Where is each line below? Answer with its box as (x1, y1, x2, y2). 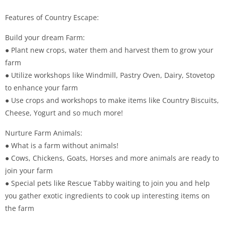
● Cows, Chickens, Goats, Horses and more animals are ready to (5, 153, 219, 163)
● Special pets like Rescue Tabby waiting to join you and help (5, 178, 210, 188)
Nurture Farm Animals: (5, 128, 82, 138)
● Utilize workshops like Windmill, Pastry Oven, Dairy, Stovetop (5, 70, 215, 80)
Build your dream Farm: (5, 33, 85, 42)
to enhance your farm (5, 83, 78, 92)
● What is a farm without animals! (5, 141, 119, 150)
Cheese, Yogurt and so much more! (5, 108, 123, 118)
